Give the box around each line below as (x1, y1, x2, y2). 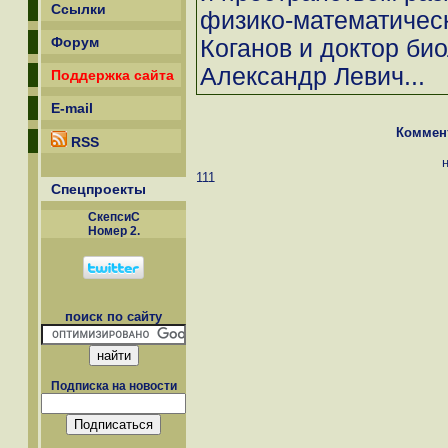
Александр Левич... (200, 63, 425, 91)
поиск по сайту (65, 309, 162, 324)
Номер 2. (87, 224, 140, 238)
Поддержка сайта (51, 67, 174, 83)
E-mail (51, 100, 93, 116)
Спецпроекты (51, 181, 146, 197)
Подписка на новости (50, 379, 177, 394)
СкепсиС (87, 210, 140, 224)
